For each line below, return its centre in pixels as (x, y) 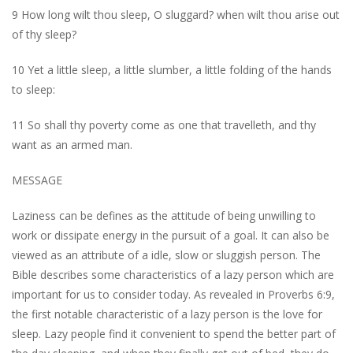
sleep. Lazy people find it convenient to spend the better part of (174, 333)
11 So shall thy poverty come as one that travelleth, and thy (164, 124)
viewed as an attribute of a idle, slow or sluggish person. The (166, 255)
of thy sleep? (44, 34)
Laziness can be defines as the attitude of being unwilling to (164, 215)
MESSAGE (37, 180)
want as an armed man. (72, 144)
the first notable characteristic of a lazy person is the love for (167, 314)
